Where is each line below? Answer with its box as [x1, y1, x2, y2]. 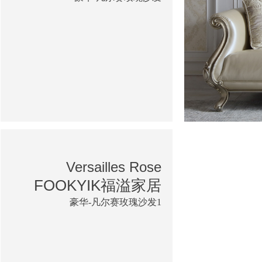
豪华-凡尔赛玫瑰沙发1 [70, 196, 161, 207]
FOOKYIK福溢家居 [34, 176, 161, 194]
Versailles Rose [66, 158, 161, 175]
